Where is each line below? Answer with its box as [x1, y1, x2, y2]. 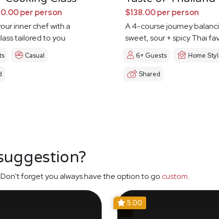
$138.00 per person [125, 7, 199, 18]
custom [162, 171, 188, 181]
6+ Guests [136, 51, 167, 60]
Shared [139, 70, 160, 79]
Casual [25, 51, 45, 60]
